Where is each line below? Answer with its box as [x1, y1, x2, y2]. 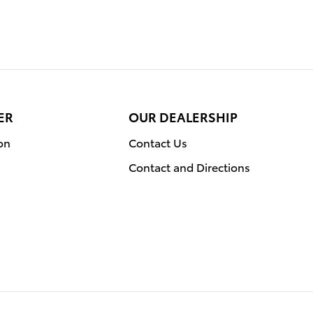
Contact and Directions [129, 158, 250, 175]
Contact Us [129, 133, 187, 150]
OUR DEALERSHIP [129, 107, 238, 125]
